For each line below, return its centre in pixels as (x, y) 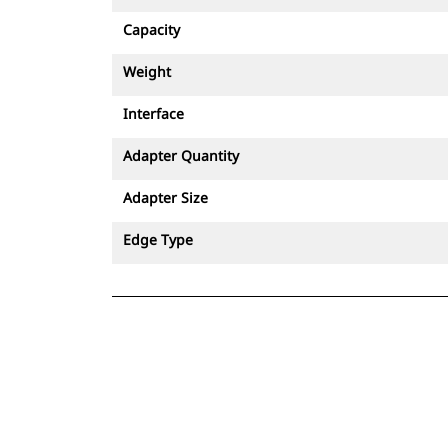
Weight (147, 71)
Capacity (151, 29)
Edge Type (158, 239)
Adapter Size (165, 197)
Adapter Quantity (181, 155)
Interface (153, 113)
